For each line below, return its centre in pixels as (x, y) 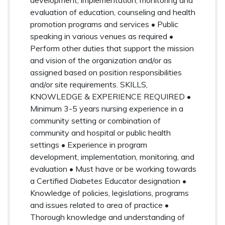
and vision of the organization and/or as (101, 60)
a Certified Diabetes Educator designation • (108, 181)
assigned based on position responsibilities (106, 72)
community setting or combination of (95, 120)
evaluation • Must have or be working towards (113, 168)
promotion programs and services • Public (104, 24)
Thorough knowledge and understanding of (107, 217)
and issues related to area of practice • (99, 205)
